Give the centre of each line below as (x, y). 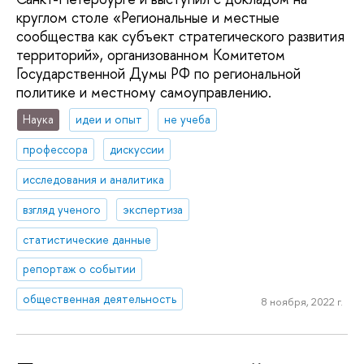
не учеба (188, 119)
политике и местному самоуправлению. (144, 92)
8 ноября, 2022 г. (302, 301)
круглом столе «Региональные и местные (148, 17)
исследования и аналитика (94, 179)
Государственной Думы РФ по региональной (158, 73)
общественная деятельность (100, 299)
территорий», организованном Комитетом (151, 54)
